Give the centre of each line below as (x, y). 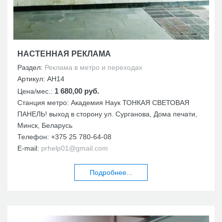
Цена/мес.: (36, 91)
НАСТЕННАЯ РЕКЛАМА (64, 54)
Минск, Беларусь (45, 125)
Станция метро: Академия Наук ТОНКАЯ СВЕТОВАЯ (103, 102)
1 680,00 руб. (77, 91)
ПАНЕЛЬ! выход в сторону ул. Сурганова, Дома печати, (107, 114)
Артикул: (32, 79)
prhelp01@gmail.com (75, 148)
